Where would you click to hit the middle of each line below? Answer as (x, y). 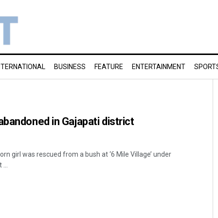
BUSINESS (70, 67)
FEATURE (109, 67)
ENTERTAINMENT (159, 67)
